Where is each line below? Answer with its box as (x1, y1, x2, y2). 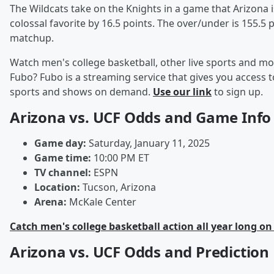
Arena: (34, 195, 67, 209)
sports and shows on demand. (10, 85, 153, 99)
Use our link (153, 85, 212, 99)
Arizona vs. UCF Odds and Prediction (10, 242, 269, 262)
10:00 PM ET (91, 151, 149, 165)
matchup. (10, 31, 54, 45)
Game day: (34, 136, 86, 150)
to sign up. (212, 85, 263, 99)
